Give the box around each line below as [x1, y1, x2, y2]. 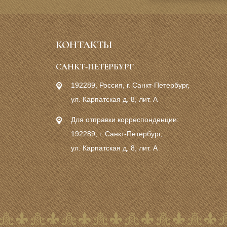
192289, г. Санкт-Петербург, [71, 130, 162, 138]
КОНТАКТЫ [56, 39, 112, 51]
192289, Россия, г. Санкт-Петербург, [71, 81, 190, 89]
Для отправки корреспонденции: [71, 116, 179, 124]
